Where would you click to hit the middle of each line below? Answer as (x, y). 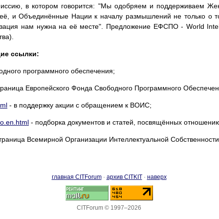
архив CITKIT (124, 177)
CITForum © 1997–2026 (109, 208)
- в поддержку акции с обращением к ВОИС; (79, 105)
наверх (157, 177)
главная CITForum (77, 177)
